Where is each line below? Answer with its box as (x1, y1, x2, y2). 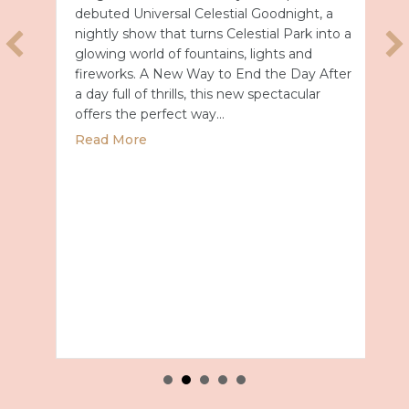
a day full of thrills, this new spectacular (63, 86, 309, 103)
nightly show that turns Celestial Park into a (63, 26, 340, 43)
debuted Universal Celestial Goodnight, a (63, 5, 321, 23)
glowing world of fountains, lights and (63, 46, 300, 63)
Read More (63, 131, 135, 149)
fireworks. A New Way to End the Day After (63, 66, 340, 83)
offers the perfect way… (63, 106, 213, 123)
